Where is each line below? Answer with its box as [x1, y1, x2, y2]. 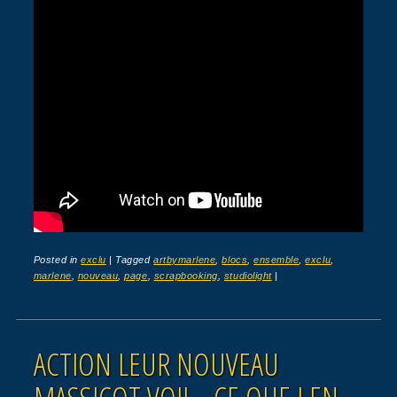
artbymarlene [153, 253, 216, 265]
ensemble [253, 253, 300, 265]
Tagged [115, 253, 154, 265]
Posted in [33, 253, 82, 265]
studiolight [223, 269, 272, 281]
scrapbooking [153, 269, 218, 281]
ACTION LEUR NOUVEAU [33, 342, 279, 385]
